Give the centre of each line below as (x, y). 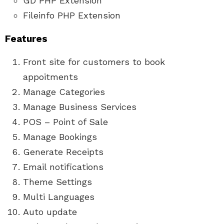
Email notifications (63, 166)
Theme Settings (57, 181)
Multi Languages (59, 196)
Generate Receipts (63, 151)
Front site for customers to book (94, 61)
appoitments (50, 76)
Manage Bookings (60, 136)
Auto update (50, 211)
